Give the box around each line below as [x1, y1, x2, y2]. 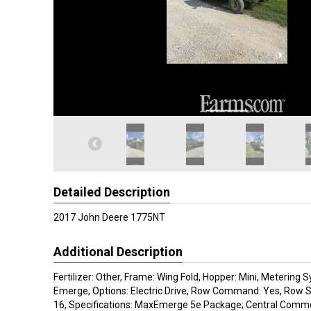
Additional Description [53, 244, 183, 259]
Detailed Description [53, 185, 170, 199]
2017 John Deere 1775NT [53, 212, 165, 223]
